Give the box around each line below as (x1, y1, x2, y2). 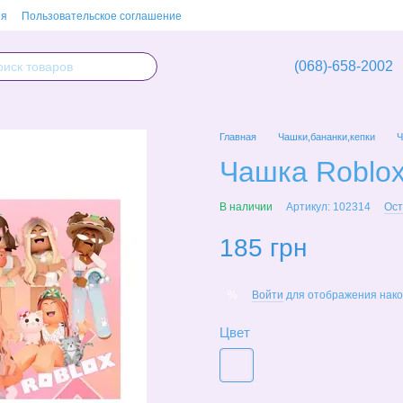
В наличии (219, 201, 273, 213)
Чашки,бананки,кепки (278, 131, 378, 142)
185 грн (219, 234, 307, 262)
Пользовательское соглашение (22, 10, 182, 22)
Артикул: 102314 (286, 201, 371, 213)
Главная (219, 131, 256, 142)
